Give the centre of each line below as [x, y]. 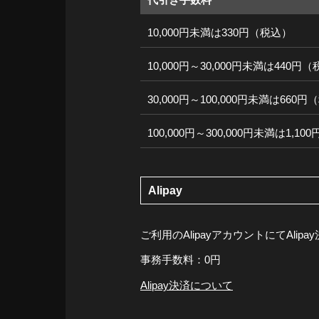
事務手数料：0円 [181, 260]
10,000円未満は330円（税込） [220, 32]
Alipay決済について [187, 285]
